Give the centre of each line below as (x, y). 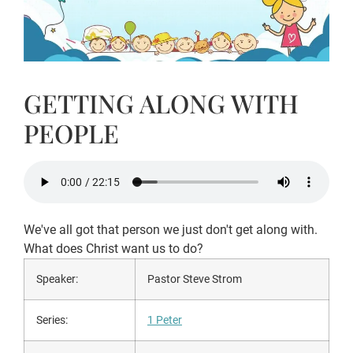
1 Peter (165, 320)
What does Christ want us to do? (113, 248)
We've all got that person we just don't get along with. (171, 229)
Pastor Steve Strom (195, 279)
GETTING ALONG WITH (161, 103)
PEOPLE (71, 133)
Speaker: (58, 279)
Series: (53, 320)
